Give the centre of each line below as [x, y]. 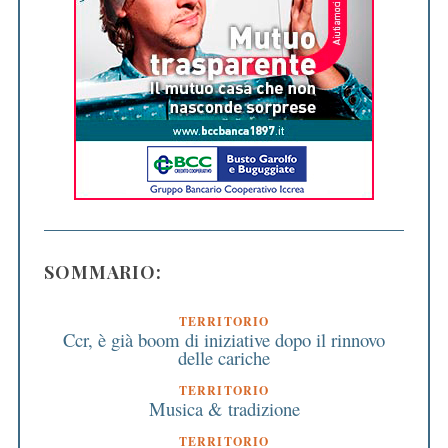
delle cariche [224, 357]
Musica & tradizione [224, 408]
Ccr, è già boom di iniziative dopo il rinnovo [224, 339]
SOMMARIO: [103, 271]
